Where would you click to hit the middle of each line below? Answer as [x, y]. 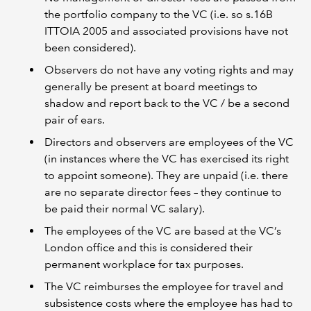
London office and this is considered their [149, 247]
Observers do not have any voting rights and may [169, 70]
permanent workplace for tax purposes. [144, 264]
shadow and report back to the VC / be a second [167, 103]
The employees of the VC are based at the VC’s [163, 231]
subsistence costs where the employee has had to [169, 303]
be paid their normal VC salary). [125, 209]
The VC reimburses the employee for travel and [164, 286]
